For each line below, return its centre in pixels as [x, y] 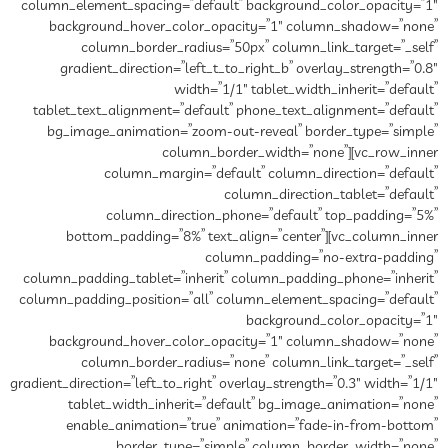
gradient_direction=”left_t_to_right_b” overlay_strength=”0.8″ [249, 68]
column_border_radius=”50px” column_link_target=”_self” [259, 47]
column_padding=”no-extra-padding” [321, 257]
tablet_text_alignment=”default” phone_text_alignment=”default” [235, 110]
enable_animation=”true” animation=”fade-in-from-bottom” [252, 425]
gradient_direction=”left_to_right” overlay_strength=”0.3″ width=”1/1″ [224, 383]
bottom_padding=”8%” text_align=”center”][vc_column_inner [252, 236]
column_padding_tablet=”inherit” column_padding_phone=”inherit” [230, 278]
